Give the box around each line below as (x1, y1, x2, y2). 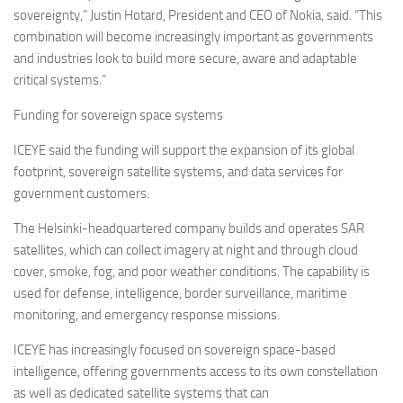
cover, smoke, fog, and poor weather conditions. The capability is (13, 264, 370, 281)
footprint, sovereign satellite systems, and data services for (13, 164, 343, 181)
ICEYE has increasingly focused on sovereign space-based (13, 342, 336, 359)
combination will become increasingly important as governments (13, 29, 373, 46)
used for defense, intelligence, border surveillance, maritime (13, 285, 347, 302)
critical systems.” (13, 72, 109, 89)
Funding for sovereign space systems (13, 107, 226, 124)
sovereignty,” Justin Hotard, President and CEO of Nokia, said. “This (13, 7, 382, 24)
